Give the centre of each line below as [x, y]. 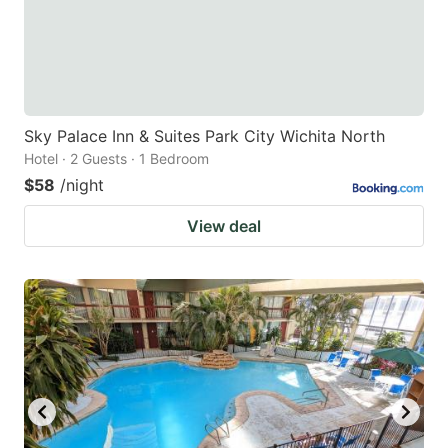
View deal [224, 225]
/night [82, 184]
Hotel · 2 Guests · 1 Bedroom [116, 158]
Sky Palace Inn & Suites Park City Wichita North [204, 135]
